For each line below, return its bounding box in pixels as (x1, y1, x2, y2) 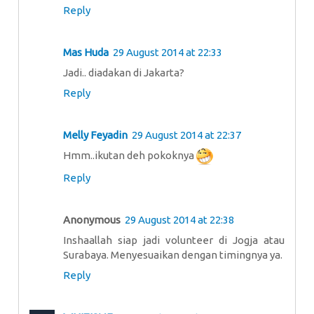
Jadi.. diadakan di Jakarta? (63, 67, 184, 79)
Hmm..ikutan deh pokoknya (63, 149, 196, 162)
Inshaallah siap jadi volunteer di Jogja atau (63, 234, 285, 247)
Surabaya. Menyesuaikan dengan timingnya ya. (63, 249, 282, 261)
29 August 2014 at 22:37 (132, 129, 241, 142)
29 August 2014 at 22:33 (113, 46, 222, 59)
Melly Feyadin (63, 129, 128, 142)
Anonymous (63, 214, 121, 226)
